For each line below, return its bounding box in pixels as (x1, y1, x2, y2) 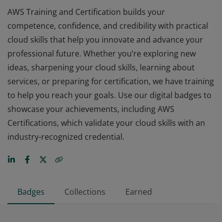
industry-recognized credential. (7, 131, 124, 142)
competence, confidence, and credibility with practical (7, 20, 208, 31)
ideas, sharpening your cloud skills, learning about (7, 62, 195, 73)
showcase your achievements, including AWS (7, 104, 174, 114)
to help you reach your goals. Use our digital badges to (7, 90, 212, 101)
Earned (125, 186, 152, 197)
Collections (64, 186, 106, 197)
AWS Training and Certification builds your (7, 6, 165, 17)
